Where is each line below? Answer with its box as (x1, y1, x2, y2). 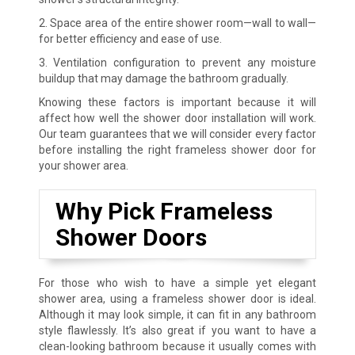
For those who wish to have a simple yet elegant (38, 276, 317, 289)
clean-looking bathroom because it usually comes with (38, 339, 317, 353)
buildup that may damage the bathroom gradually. (38, 71, 288, 85)
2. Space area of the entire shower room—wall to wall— (38, 16, 317, 29)
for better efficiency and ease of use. (38, 32, 222, 45)
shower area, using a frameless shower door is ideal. (38, 292, 317, 305)
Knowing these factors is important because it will (38, 95, 317, 109)
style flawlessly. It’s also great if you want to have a (38, 323, 317, 337)
